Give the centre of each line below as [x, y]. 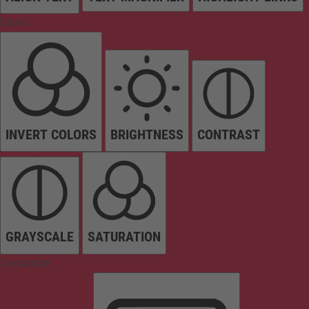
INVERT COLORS [51, 135]
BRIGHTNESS [147, 135]
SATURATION [124, 237]
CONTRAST [229, 135]
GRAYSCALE [40, 237]
